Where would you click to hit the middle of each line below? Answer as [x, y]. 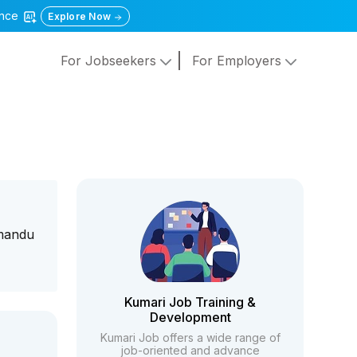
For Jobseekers [110, 61]
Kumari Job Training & [190, 302]
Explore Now [81, 16]
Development [190, 317]
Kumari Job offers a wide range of [190, 337]
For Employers [238, 61]
